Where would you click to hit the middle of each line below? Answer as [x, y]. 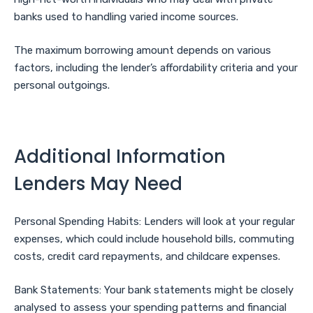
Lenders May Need [98, 184]
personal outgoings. [62, 85]
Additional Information [120, 157]
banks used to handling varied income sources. [126, 17]
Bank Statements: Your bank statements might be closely [154, 290]
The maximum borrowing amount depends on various [143, 50]
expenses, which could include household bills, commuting [154, 239]
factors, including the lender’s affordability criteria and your [156, 67]
